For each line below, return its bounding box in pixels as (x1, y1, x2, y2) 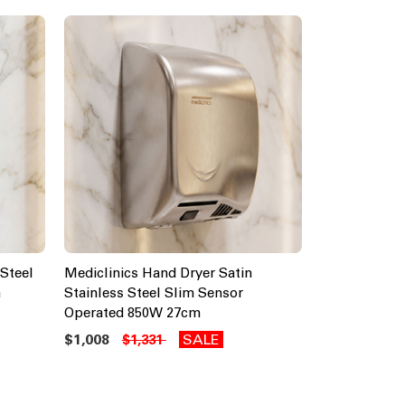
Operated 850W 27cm (63, 304, 201, 321)
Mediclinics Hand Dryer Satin (63, 264, 252, 281)
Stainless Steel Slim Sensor (63, 284, 243, 301)
